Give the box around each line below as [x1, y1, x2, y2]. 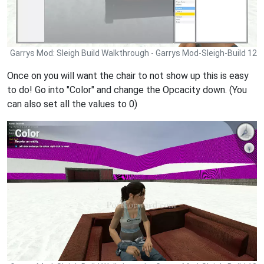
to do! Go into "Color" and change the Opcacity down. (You [7, 84, 247, 96]
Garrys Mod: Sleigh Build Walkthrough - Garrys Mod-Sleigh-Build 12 [10, 48, 257, 58]
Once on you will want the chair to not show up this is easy [7, 70, 249, 82]
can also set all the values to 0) [7, 98, 137, 110]
